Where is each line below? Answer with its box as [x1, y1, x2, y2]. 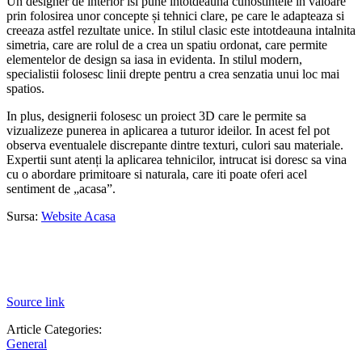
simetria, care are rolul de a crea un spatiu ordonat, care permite [6, 38, 327, 53]
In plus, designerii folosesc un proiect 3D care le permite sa [6, 109, 306, 124]
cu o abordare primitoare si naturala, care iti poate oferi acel [6, 167, 307, 182]
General [6, 337, 47, 351]
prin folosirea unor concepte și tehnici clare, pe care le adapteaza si [6, 9, 344, 23]
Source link [6, 295, 65, 309]
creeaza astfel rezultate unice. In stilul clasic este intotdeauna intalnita [6, 23, 356, 38]
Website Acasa [41, 209, 116, 224]
